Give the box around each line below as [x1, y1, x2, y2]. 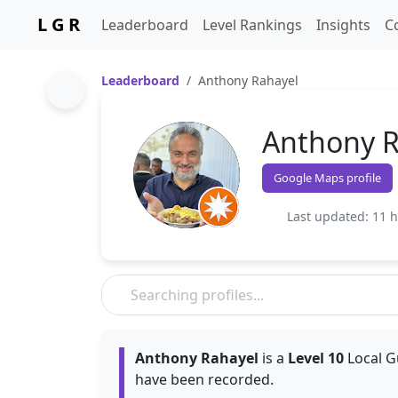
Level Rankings [203, 15, 302, 35]
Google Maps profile [274, 169, 381, 186]
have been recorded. [135, 370, 274, 389]
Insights [316, 15, 370, 35]
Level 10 [288, 348, 344, 368]
